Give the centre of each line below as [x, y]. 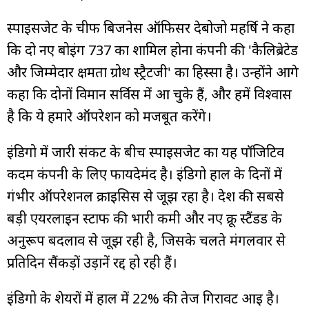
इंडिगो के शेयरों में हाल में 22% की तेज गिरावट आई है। [143, 298]
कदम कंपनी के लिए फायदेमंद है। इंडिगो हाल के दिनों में [144, 174]
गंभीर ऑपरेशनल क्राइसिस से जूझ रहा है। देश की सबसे [146, 196]
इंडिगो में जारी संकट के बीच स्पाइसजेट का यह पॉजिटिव [146, 152]
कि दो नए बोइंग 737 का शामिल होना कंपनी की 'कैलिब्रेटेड [152, 50]
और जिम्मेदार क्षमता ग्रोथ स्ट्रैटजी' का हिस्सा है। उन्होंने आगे [153, 72]
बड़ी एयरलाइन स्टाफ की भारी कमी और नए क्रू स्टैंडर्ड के [144, 218]
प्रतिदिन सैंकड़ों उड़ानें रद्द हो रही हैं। [92, 262]
